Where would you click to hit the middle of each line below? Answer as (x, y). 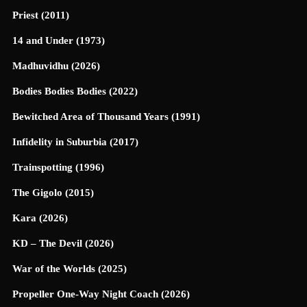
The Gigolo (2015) (53, 193)
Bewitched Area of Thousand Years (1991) (106, 117)
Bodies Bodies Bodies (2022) (75, 91)
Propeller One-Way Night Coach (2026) (101, 294)
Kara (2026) (40, 218)
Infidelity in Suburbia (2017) (75, 142)
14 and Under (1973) (59, 41)
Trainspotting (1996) (58, 168)
